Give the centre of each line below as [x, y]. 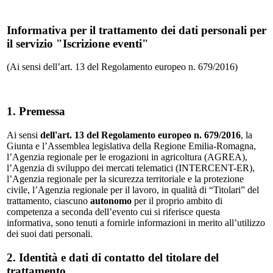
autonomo [111, 200]
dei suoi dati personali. [50, 233]
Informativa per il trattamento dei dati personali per [136, 30]
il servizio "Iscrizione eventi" [78, 43]
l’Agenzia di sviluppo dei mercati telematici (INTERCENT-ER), [131, 168]
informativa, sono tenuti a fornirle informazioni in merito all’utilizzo [136, 222]
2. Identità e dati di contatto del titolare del [113, 257]
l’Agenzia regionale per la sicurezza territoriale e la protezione [125, 179]
